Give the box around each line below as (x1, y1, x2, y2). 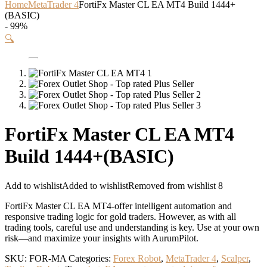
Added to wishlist (62, 180, 128, 191)
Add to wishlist (5, 180, 62, 191)
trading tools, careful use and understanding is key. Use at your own (5, 222, 259, 232)
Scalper (221, 253, 249, 263)
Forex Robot (113, 253, 161, 263)
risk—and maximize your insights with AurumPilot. (5, 232, 198, 243)
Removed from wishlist (128, 180, 216, 191)
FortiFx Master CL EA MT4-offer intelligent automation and (5, 200, 232, 211)
